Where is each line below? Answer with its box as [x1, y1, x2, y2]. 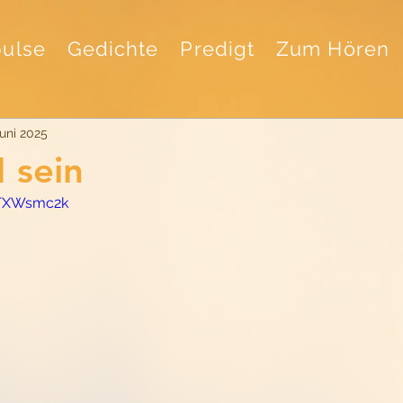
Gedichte [67, 37, 159, 60]
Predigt [180, 37, 255, 60]
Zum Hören [276, 37, 390, 60]
